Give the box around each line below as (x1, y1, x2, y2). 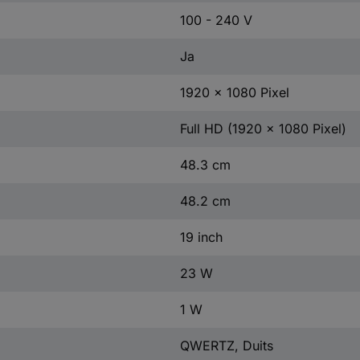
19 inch (179, 228, 223, 245)
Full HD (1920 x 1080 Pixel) (179, 120, 346, 137)
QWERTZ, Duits (179, 337, 273, 354)
